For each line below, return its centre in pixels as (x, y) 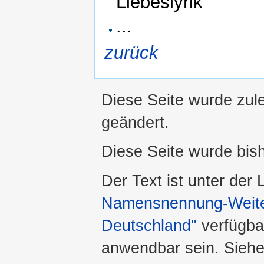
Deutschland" (149, 225)
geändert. (135, 123)
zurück (131, 53)
